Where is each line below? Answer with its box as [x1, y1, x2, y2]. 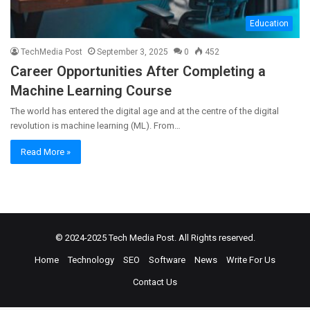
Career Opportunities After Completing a [10, 62, 266, 80]
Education [250, 18, 289, 28]
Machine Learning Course [10, 82, 172, 99]
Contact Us [133, 276, 177, 287]
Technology [68, 254, 114, 265]
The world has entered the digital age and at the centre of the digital [10, 105, 279, 116]
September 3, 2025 [97, 46, 168, 57]
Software [149, 254, 185, 265]
